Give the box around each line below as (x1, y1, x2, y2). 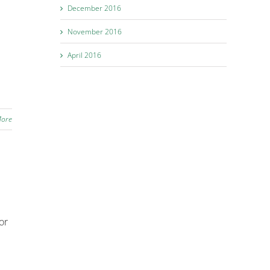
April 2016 (67, 49, 101, 60)
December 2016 (67, 2, 121, 13)
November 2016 (67, 26, 122, 37)
